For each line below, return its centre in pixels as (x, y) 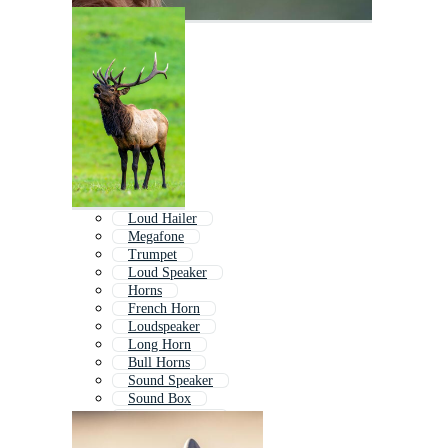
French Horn (164, 309)
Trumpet (152, 255)
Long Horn (159, 345)
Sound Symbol (170, 417)
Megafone (156, 237)
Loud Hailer (162, 219)
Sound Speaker (170, 381)
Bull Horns (159, 363)
